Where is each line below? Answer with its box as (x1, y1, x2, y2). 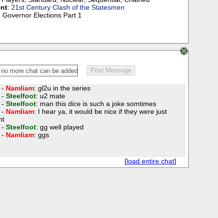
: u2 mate (36, 92, 65, 100)
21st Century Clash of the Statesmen (11, 3, 125, 12)
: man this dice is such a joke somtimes (36, 100, 156, 108)
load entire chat (126, 157, 174, 165)
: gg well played (36, 123, 84, 131)
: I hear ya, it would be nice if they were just (34, 108, 167, 116)
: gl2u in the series (34, 84, 91, 92)
